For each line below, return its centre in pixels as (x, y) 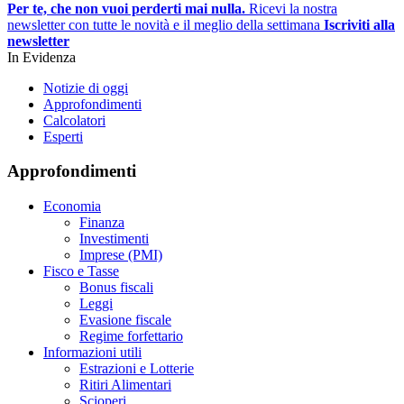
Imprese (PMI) (121, 254)
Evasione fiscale (125, 319)
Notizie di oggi (86, 87)
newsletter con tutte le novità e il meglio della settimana (164, 24)
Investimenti (114, 238)
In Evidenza (41, 57)
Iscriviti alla (359, 24)
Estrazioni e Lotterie (137, 368)
